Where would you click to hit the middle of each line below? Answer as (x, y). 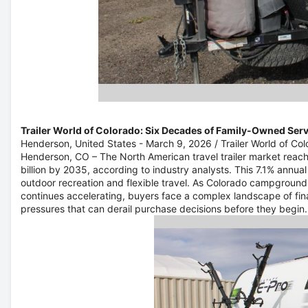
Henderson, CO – (59, 156)
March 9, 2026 (179, 143)
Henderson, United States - (83, 143)
